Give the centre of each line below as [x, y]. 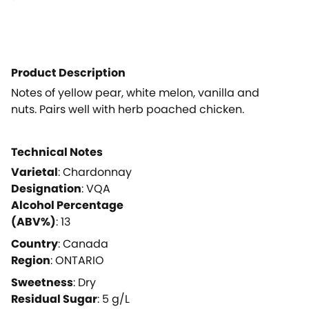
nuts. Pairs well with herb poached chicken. [128, 109]
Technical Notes [57, 152]
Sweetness [42, 282]
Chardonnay [97, 172]
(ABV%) [33, 221]
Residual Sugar [54, 299]
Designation [46, 188]
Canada [86, 243]
